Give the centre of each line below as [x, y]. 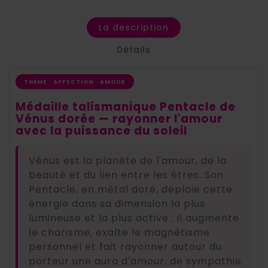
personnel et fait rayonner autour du [125, 246]
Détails [134, 49]
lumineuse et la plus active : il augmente [134, 218]
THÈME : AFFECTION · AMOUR [75, 81]
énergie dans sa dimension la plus [117, 203]
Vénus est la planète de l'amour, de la [128, 160]
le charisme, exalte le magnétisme [119, 232]
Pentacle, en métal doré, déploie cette [131, 189]
